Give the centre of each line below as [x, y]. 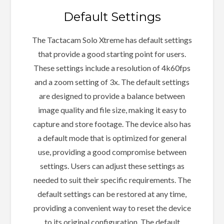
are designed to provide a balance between [112, 96]
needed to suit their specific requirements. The [112, 180]
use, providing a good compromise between [112, 152]
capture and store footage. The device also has [112, 124]
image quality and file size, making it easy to [112, 110]
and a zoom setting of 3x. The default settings [112, 82]
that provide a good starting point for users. [112, 54]
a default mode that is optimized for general [112, 138]
